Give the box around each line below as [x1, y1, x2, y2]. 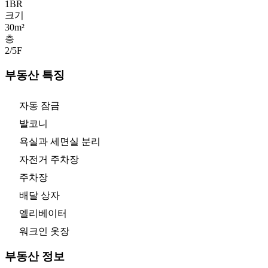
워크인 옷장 [19, 226, 69, 236]
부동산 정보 [5, 250, 65, 263]
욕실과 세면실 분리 [19, 136, 100, 147]
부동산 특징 [5, 69, 65, 82]
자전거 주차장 [19, 154, 79, 165]
